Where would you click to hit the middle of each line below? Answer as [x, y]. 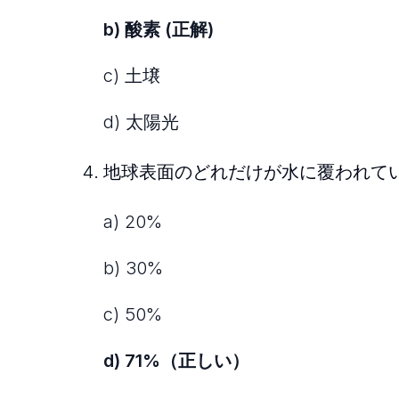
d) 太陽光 [141, 122]
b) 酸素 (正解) [159, 30]
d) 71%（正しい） [176, 361]
